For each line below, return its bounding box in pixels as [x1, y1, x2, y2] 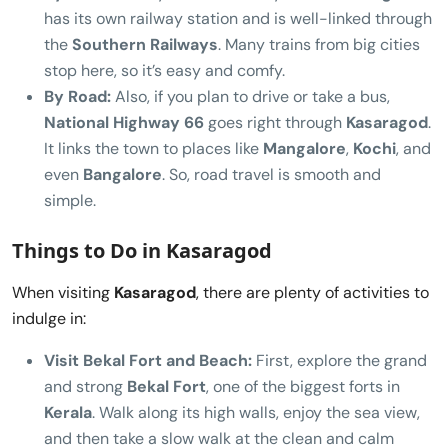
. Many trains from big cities [218, 33, 420, 55]
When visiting [12, 281, 114, 303]
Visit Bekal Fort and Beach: [44, 349, 252, 371]
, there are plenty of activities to [196, 281, 429, 303]
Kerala [44, 401, 92, 423]
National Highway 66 [44, 111, 204, 133]
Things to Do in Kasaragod [12, 236, 272, 264]
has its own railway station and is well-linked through [44, 7, 432, 29]
